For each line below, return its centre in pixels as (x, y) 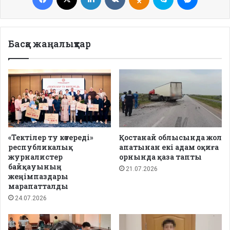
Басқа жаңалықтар (50, 44)
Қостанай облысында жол (170, 138)
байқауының (35, 167)
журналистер (35, 157)
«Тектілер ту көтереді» (51, 138)
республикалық (41, 147)
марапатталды (38, 186)
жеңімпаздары (38, 177)
